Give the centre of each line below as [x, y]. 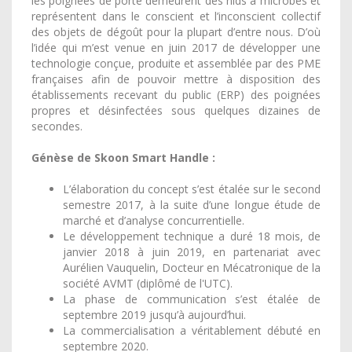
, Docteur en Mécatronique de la [238, 268]
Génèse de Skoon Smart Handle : [123, 158]
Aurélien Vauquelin [109, 268]
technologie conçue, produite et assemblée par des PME [176, 63]
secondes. [57, 126]
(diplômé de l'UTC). [183, 283]
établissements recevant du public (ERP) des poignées [176, 95]
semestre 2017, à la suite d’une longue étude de [192, 205]
